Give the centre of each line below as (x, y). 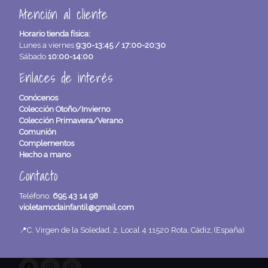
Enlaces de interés (66, 78)
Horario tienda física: (55, 34)
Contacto (38, 175)
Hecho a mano (45, 155)
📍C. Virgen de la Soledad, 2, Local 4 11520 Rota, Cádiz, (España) (132, 230)
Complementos (47, 144)
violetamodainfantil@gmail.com (77, 207)
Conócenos (39, 98)
